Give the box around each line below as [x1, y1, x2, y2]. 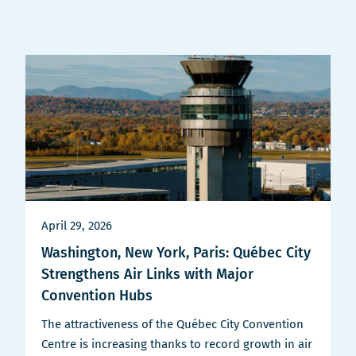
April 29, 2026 [41, 219, 112, 234]
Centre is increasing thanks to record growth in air [41, 337, 312, 352]
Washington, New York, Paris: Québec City [41, 244, 311, 262]
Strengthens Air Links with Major [41, 265, 253, 284]
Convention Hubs [41, 287, 153, 305]
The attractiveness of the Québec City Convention [41, 317, 304, 332]
